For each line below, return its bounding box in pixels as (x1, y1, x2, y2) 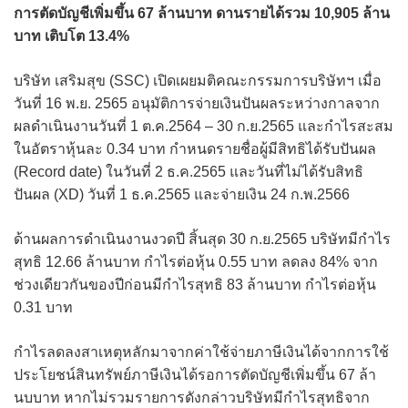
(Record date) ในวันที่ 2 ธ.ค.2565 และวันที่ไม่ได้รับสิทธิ (14, 163, 363, 179)
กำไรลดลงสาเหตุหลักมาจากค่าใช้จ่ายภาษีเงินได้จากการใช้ (14, 343, 389, 360)
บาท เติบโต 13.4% (14, 27, 129, 44)
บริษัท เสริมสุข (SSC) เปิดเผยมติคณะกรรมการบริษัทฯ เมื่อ (14, 72, 382, 88)
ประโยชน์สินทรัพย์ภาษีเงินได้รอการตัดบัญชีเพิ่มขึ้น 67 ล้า (14, 366, 376, 382)
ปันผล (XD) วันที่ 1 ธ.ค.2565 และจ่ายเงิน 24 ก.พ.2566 (14, 186, 350, 202)
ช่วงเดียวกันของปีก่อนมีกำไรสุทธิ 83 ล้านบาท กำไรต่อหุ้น (14, 276, 376, 292)
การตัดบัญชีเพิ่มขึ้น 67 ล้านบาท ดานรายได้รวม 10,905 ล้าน (14, 5, 390, 21)
